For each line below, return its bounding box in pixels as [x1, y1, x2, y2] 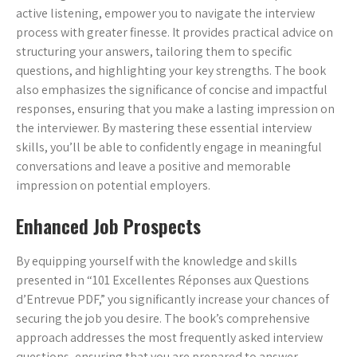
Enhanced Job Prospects [16, 211, 201, 241]
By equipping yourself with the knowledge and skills [16, 253, 297, 270]
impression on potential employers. [16, 177, 210, 194]
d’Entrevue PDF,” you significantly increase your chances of [16, 291, 329, 308]
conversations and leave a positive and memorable [16, 158, 291, 175]
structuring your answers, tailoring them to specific [16, 43, 292, 61]
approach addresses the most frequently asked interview [16, 329, 323, 347]
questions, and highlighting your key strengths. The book [16, 62, 326, 80]
